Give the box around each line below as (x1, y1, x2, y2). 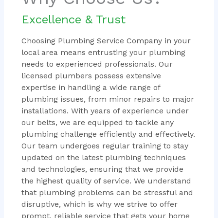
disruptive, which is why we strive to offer (21, 199, 178, 209)
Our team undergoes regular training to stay (21, 141, 188, 150)
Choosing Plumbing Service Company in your (21, 36, 191, 45)
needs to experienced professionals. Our (21, 59, 173, 69)
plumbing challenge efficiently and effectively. (21, 129, 195, 139)
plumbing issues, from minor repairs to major (21, 94, 194, 104)
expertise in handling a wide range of (21, 82, 160, 92)
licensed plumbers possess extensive (21, 71, 161, 80)
